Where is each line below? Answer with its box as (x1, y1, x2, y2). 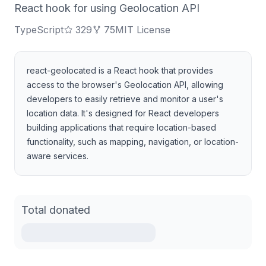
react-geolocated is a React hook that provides (27, 65, 213, 75)
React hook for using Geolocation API (14, 2, 199, 14)
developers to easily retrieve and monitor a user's (27, 94, 223, 104)
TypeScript (14, 24, 64, 36)
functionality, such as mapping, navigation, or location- (27, 137, 239, 147)
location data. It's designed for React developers (27, 108, 219, 118)
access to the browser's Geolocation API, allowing (27, 80, 223, 90)
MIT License (115, 24, 170, 36)
